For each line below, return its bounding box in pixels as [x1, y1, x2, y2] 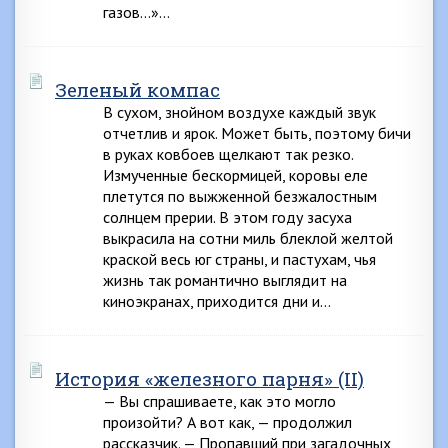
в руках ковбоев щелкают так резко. [103, 144, 353, 164]
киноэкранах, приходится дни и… [103, 291, 331, 311]
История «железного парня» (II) [55, 366, 364, 391]
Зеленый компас [55, 77, 220, 102]
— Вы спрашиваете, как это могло [103, 391, 336, 411]
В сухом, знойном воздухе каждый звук [103, 102, 376, 122]
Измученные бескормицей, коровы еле [103, 165, 368, 185]
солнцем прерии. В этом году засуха [103, 207, 352, 227]
